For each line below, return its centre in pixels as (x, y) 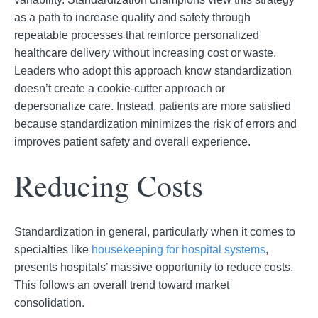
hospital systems (222, 249)
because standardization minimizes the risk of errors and (155, 124)
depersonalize (50, 106)
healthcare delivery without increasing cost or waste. (145, 53)
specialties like (53, 249)
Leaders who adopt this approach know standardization (153, 70)
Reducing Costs (109, 186)
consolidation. (49, 302)
